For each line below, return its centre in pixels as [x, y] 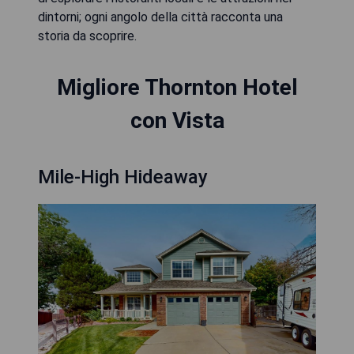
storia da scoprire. [87, 36]
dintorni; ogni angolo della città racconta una [160, 17]
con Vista [177, 121]
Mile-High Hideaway [123, 177]
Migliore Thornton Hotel [177, 87]
